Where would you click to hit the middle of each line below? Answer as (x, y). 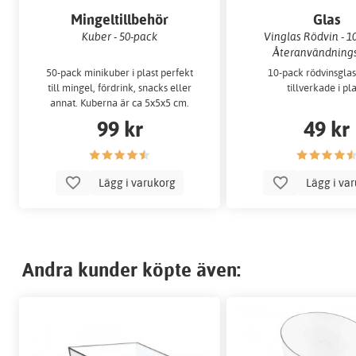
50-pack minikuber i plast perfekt (120, 73)
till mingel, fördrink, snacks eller (120, 88)
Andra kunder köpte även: (132, 269)
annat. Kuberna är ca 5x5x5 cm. (120, 103)
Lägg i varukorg (137, 182)
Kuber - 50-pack (120, 36)
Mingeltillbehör (120, 19)
